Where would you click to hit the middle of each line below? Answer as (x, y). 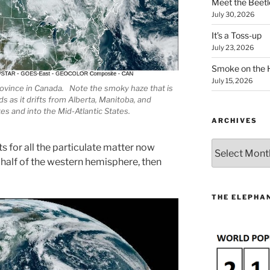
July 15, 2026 (232, 81)
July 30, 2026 (233, 15)
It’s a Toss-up (236, 36)
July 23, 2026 (232, 48)
